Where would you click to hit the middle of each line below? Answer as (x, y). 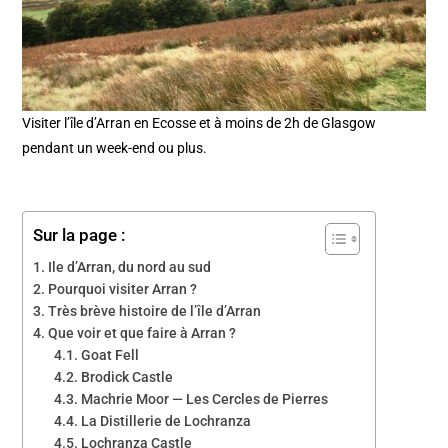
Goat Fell (110, 354)
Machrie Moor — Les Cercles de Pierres (205, 398)
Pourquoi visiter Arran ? (123, 288)
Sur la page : (79, 234)
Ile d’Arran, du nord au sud (130, 266)
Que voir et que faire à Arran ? (142, 332)
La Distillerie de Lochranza (166, 420)
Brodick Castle (127, 376)
